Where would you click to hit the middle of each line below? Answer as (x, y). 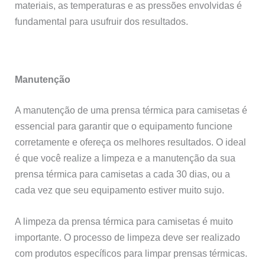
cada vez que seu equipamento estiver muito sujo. (120, 190)
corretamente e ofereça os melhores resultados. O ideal (131, 142)
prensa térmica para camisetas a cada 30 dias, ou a (123, 174)
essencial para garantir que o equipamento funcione (124, 126)
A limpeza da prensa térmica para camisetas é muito (124, 222)
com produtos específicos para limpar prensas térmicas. (131, 253)
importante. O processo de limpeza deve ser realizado (128, 237)
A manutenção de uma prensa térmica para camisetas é (131, 110)
